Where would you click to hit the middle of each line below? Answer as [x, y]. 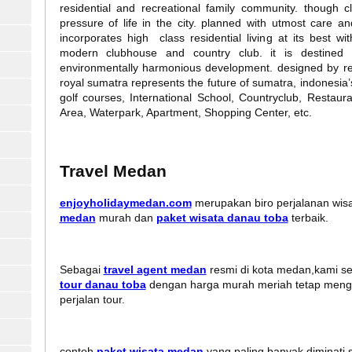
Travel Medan [113, 170]
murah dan [126, 218]
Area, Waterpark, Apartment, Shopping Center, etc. [185, 112]
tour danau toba [103, 285]
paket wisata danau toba [222, 218]
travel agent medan [155, 270]
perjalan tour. [92, 300]
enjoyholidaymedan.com [125, 203]
